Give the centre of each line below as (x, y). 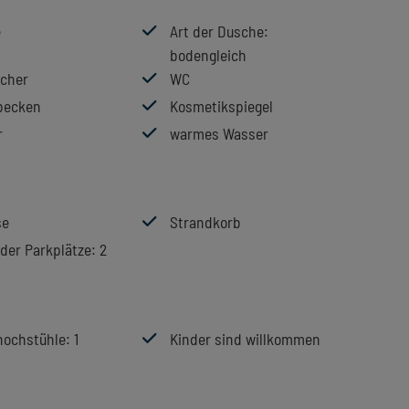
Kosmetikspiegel (221, 105)
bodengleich (208, 54)
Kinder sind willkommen (245, 339)
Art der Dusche (217, 31)
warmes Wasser (219, 133)
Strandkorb (205, 222)
